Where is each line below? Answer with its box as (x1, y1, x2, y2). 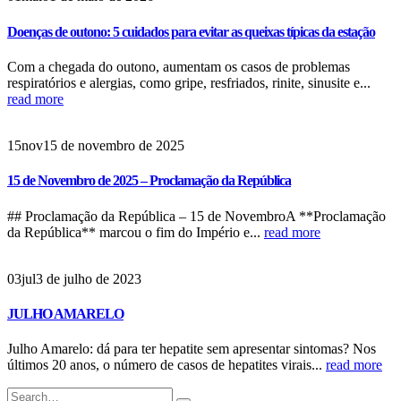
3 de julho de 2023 (36, 270, 141, 286)
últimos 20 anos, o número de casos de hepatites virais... (7, 357, 326, 373)
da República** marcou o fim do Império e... (7, 224, 264, 240)
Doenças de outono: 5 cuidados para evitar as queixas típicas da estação (7, 23, 375, 39)
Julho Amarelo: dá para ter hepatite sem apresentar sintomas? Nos (7, 341, 376, 357)
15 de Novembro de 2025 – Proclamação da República (7, 173, 291, 189)
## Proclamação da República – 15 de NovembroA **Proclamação (7, 208, 386, 224)
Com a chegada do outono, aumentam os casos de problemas (7, 58, 350, 74)
